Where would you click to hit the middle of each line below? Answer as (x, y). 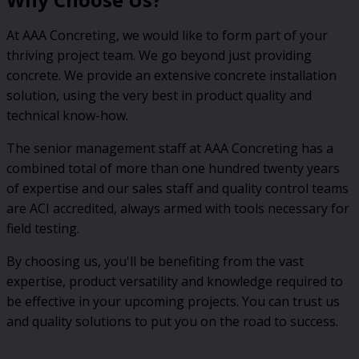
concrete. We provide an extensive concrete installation (171, 75)
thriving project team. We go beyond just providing (159, 55)
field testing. (43, 228)
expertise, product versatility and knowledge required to (175, 281)
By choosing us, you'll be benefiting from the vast (155, 261)
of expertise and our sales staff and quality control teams (177, 188)
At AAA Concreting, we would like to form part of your (167, 35)
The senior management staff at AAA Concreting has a (170, 148)
